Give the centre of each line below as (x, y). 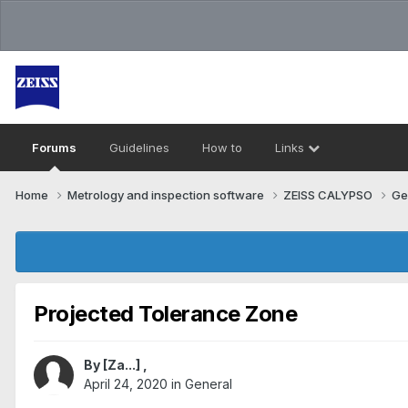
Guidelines (139, 148)
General (209, 384)
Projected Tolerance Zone (166, 313)
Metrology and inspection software (167, 194)
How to (222, 148)
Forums (54, 148)
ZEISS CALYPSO (329, 194)
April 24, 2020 (126, 384)
